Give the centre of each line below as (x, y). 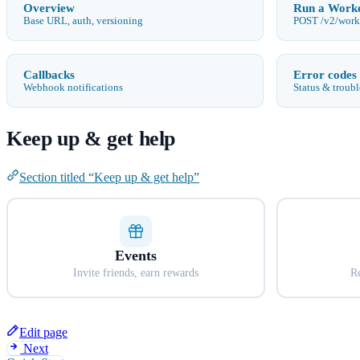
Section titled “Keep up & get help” (109, 178)
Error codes (325, 74)
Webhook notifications (73, 87)
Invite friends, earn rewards (135, 272)
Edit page (43, 333)
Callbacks (49, 74)
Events (135, 255)
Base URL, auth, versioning (83, 20)
